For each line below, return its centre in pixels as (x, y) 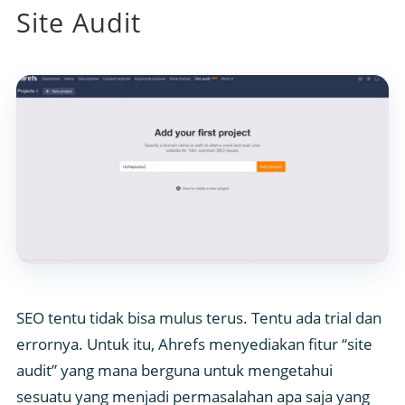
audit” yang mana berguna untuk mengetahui (174, 370)
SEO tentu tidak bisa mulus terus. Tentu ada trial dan (199, 317)
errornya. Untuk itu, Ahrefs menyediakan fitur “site (194, 344)
